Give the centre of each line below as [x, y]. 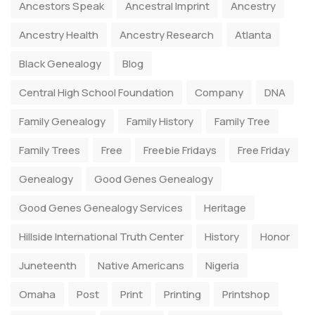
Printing [182, 294]
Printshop [246, 294]
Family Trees [50, 150]
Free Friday [264, 150]
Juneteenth [48, 265]
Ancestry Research [167, 35]
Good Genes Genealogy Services [101, 208]
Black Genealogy [60, 64]
